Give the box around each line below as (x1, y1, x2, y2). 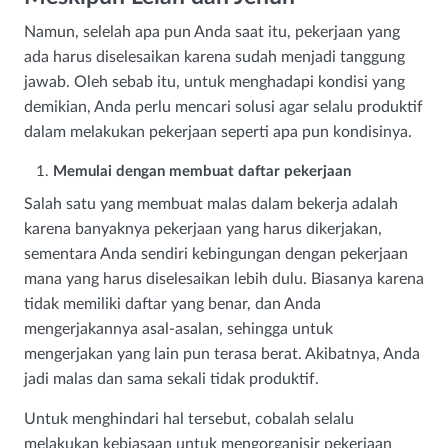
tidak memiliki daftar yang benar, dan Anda (24, 296, 321, 313)
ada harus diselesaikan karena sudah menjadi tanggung (24, 49, 405, 66)
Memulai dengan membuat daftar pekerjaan (53, 164, 351, 180)
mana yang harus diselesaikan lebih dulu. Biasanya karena (24, 271, 424, 288)
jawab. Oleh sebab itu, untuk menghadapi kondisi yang (24, 74, 405, 91)
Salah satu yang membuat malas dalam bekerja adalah (24, 196, 398, 213)
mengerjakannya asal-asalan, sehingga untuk (24, 321, 333, 338)
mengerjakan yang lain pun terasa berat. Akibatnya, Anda (24, 346, 420, 363)
